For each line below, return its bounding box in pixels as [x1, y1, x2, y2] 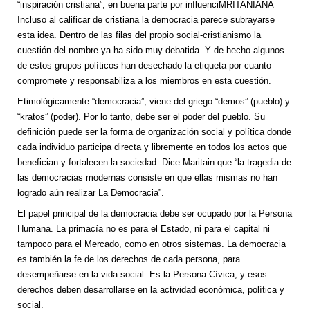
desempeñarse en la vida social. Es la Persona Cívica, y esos [17, 269, 267, 280]
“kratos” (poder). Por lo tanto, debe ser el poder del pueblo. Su [17, 111, 265, 122]
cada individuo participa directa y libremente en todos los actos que [17, 142, 287, 153]
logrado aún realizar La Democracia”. [17, 188, 164, 199]
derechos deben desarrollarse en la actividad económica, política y [17, 284, 284, 295]
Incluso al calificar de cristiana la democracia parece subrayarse [17, 15, 275, 26]
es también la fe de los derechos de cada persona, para [17, 254, 240, 265]
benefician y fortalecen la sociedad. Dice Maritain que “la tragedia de [17, 157, 291, 168]
